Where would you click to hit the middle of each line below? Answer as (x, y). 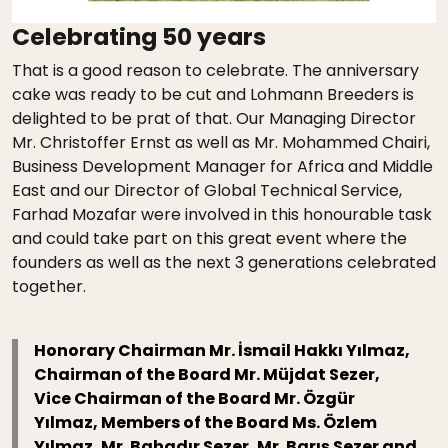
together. (49, 287)
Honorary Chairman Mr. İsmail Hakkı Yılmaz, (222, 351)
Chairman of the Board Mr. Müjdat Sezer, (207, 375)
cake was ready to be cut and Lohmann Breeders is (213, 95)
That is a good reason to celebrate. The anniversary (215, 71)
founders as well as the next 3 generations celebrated (224, 263)
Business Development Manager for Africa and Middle (222, 167)
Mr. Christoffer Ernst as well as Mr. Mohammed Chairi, (221, 143)
